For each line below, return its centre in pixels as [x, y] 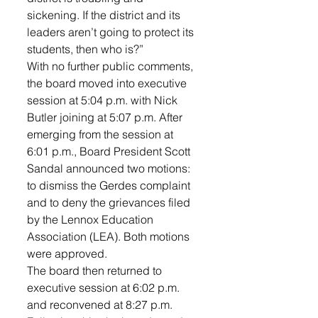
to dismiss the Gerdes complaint [110, 185]
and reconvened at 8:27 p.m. [101, 305]
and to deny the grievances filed [110, 202]
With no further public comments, [111, 66]
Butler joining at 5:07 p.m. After [106, 117]
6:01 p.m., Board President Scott [110, 151]
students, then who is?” [85, 49]
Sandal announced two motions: [110, 168]
